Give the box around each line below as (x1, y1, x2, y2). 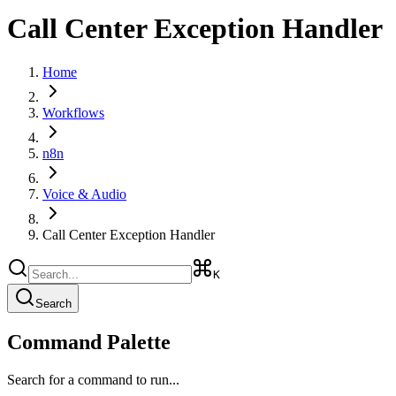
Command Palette (7, 330, 171, 354)
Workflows (42, 104, 104, 120)
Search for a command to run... (7, 371, 179, 387)
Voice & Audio (42, 186, 126, 202)
